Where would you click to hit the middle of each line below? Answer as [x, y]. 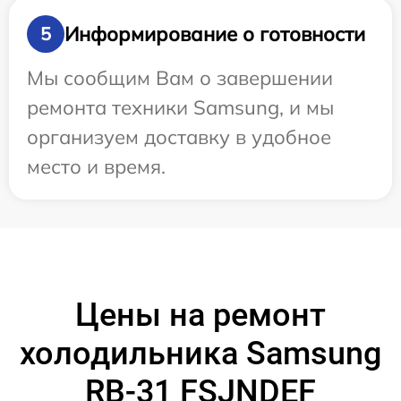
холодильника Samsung [200, 354]
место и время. [96, 167]
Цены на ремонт [200, 316]
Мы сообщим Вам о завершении [180, 78]
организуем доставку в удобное [179, 137]
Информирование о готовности [215, 34]
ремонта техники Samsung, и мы [180, 108]
